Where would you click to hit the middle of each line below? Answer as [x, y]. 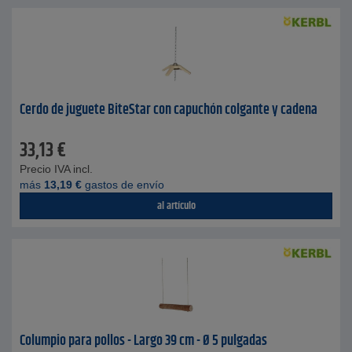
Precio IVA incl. [56, 169]
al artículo [176, 206]
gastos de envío [123, 185]
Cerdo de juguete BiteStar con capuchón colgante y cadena [169, 110]
